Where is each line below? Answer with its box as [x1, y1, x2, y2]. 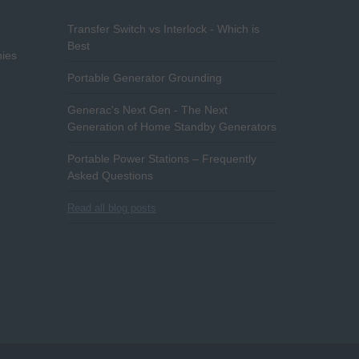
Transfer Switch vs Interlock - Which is [67, 22, 260, 35]
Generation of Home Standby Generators [67, 119, 276, 133]
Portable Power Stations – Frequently [67, 151, 256, 165]
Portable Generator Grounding [67, 71, 222, 84]
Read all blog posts [67, 201, 156, 214]
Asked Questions [67, 168, 153, 182]
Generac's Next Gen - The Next [67, 103, 228, 116]
